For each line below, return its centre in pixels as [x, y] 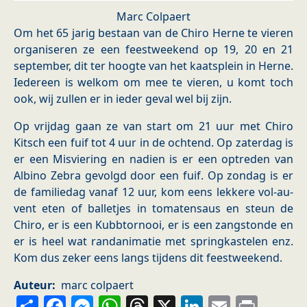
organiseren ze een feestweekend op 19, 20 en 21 [153, 50]
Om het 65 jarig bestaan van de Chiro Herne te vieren [153, 33]
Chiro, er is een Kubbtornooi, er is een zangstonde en [153, 225]
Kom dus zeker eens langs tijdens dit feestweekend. [149, 258]
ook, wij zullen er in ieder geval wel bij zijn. [123, 99]
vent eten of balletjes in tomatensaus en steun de [153, 209]
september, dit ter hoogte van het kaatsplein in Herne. [153, 66]
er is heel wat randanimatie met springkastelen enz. [153, 242]
